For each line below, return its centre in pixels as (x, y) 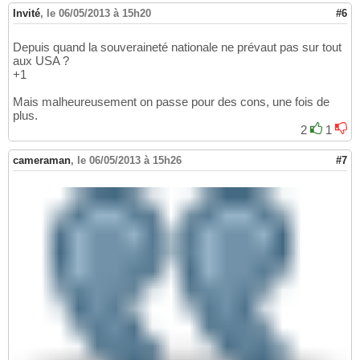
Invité (27, 14)
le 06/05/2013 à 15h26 (129, 161)
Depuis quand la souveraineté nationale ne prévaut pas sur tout (177, 47)
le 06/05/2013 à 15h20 (99, 14)
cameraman (42, 161)
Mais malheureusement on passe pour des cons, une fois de (171, 102)
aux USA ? (41, 61)
